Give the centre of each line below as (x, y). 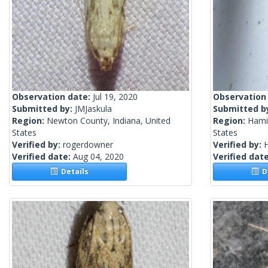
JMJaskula (93, 109)
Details (73, 172)
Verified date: (42, 157)
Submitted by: (43, 109)
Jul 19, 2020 (115, 97)
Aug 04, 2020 (98, 157)
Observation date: (52, 97)
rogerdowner (88, 145)
